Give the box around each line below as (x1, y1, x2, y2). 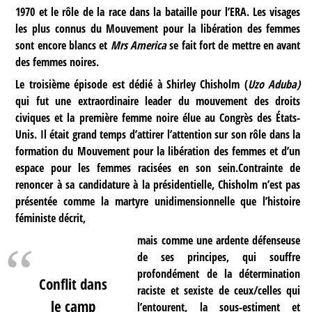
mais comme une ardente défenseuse (137, 233, 301, 249)
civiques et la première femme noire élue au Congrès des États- (15, 110, 301, 126)
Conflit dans (38, 274, 107, 295)
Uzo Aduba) (247, 77, 301, 93)
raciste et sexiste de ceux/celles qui (137, 283, 301, 299)
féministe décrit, (15, 210, 86, 226)
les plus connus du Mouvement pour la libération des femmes (15, 21, 301, 37)
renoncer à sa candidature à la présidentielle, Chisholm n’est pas (15, 177, 301, 193)
